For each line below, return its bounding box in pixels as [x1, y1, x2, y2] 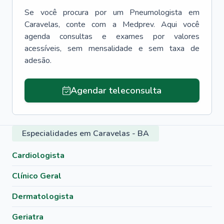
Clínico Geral [12, 170, 61, 181]
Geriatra [12, 211, 43, 222]
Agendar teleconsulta [70, 84, 161, 96]
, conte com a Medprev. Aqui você [58, 19, 199, 30]
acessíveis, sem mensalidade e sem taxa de [24, 43, 199, 54]
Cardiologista [12, 150, 64, 161]
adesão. [24, 55, 51, 66]
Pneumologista [129, 7, 182, 18]
